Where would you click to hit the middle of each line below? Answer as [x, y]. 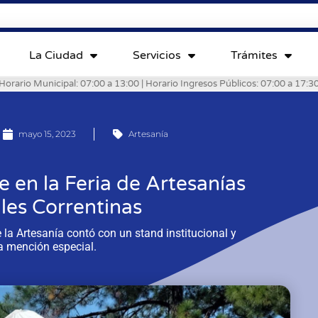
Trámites [254, 55]
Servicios [157, 55]
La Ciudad [56, 55]
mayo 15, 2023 [47, 133]
